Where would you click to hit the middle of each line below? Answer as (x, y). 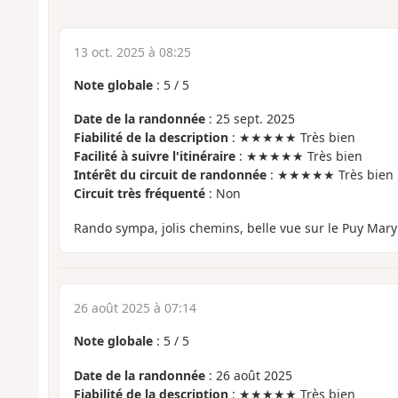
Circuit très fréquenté (139, 194)
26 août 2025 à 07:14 (135, 308)
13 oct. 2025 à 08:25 (132, 52)
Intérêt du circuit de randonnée (170, 175)
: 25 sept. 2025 (250, 119)
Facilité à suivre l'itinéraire (154, 156)
